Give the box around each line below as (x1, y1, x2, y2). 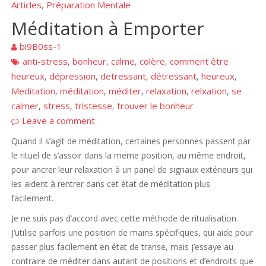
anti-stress (23, 55, 68, 68)
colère (140, 55, 166, 68)
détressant (151, 70, 197, 83)
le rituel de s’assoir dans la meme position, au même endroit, (11, 150, 246, 161)
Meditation (11, 85, 56, 97)
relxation (191, 85, 227, 97)
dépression (49, 70, 96, 83)
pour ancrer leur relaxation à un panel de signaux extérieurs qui (11, 164, 253, 176)
